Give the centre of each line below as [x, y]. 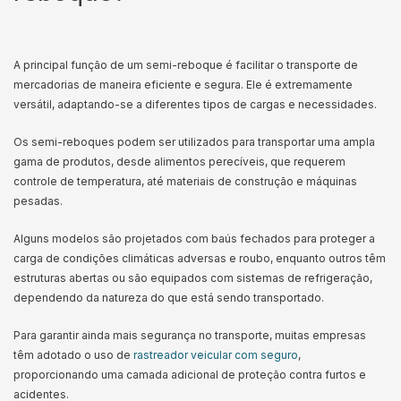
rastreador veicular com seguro [216, 355]
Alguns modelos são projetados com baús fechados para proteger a [194, 239]
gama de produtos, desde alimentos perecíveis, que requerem [179, 162]
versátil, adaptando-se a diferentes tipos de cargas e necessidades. [196, 104]
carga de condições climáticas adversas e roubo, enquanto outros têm [200, 258]
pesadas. [39, 201]
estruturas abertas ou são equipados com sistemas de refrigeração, [193, 278]
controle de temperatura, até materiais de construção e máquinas [185, 181]
